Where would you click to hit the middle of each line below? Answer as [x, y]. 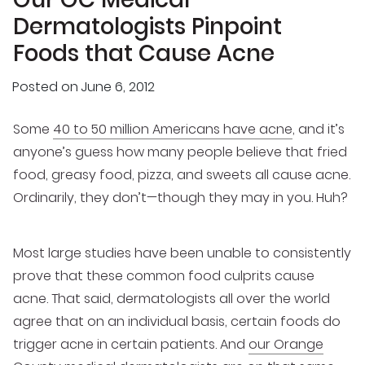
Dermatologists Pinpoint [147, 26]
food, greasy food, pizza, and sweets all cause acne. [182, 174]
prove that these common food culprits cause [164, 275]
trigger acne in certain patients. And [131, 344]
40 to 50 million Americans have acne [173, 129]
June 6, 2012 [118, 87]
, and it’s [319, 129]
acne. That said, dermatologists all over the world [172, 298]
